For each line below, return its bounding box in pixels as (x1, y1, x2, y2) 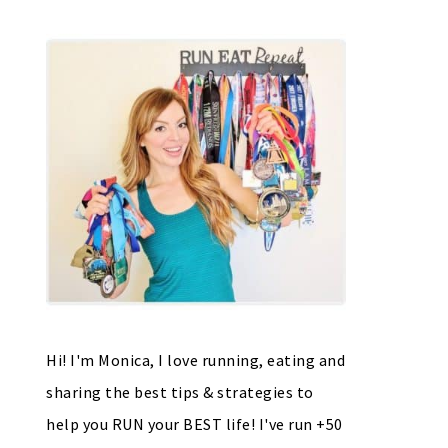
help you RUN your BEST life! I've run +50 (46, 414, 343, 434)
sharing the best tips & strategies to (46, 382, 314, 402)
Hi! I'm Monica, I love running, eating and (46, 350, 345, 370)
